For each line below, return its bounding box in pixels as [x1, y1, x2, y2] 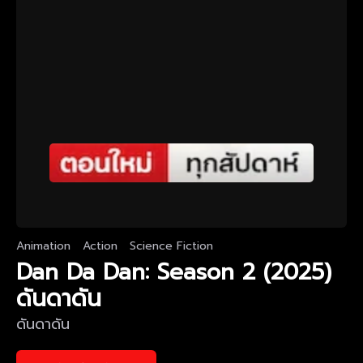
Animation [16, 237, 70, 254]
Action [83, 237, 117, 254]
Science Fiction [130, 237, 213, 254]
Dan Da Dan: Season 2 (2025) [16, 254, 331, 289]
